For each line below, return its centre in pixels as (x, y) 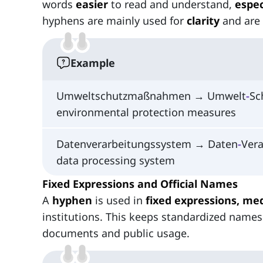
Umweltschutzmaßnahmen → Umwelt (151, 96)
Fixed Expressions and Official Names (140, 183)
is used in (119, 200)
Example (93, 63)
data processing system (116, 160)
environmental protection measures (146, 112)
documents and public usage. (116, 233)
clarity (203, 21)
